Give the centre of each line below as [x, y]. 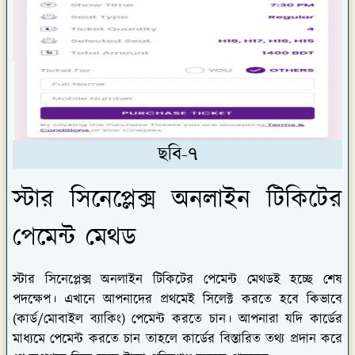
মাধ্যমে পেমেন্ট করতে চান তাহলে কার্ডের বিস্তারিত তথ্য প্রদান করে [177, 339]
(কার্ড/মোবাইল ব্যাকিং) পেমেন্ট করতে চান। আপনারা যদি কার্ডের [177, 319]
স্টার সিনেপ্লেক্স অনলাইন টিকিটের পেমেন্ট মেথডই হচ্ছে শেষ [177, 279]
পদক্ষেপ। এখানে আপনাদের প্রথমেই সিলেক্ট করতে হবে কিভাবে [177, 299]
